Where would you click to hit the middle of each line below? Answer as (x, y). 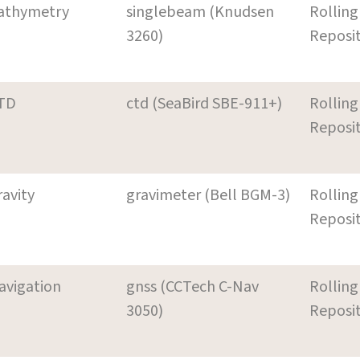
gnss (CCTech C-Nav (192, 286)
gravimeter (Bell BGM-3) (208, 195)
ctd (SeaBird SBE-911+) (204, 103)
